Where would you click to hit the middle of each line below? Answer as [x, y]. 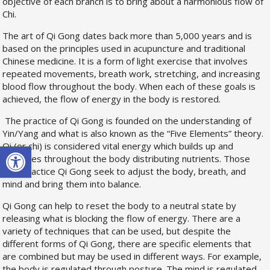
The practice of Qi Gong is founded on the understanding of [127, 120]
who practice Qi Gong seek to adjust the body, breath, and [124, 171]
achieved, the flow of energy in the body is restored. [112, 99]
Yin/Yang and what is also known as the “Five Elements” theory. [133, 133]
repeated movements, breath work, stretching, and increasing [132, 73]
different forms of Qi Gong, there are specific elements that [127, 243]
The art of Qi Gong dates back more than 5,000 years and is [127, 35]
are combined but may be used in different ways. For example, [132, 256]
